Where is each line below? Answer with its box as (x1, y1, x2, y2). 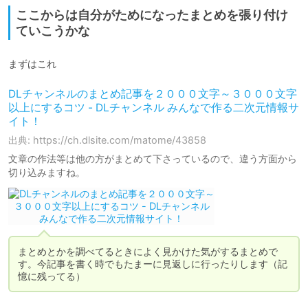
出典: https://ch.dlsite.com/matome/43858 (8, 134, 206, 146)
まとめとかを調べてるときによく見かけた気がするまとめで (18, 245, 278, 258)
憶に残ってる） (18, 270, 85, 283)
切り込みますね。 (8, 166, 85, 179)
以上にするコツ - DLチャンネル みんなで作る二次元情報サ (8, 101, 299, 115)
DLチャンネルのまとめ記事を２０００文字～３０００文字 (8, 87, 297, 101)
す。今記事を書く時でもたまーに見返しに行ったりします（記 (18, 258, 287, 270)
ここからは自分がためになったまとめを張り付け (16, 8, 288, 23)
